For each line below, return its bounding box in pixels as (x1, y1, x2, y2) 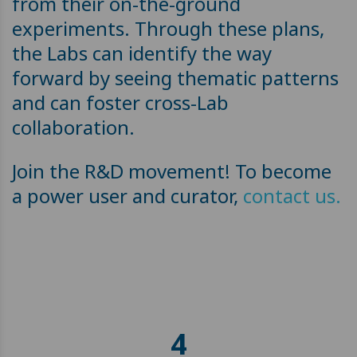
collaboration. (12, 114, 135, 140)
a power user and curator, (12, 182, 243, 209)
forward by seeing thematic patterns (12, 65, 339, 91)
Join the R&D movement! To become (12, 158, 331, 184)
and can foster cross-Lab (12, 89, 229, 116)
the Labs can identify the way (12, 40, 272, 66)
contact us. (243, 182, 341, 209)
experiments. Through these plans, (12, 15, 324, 41)
